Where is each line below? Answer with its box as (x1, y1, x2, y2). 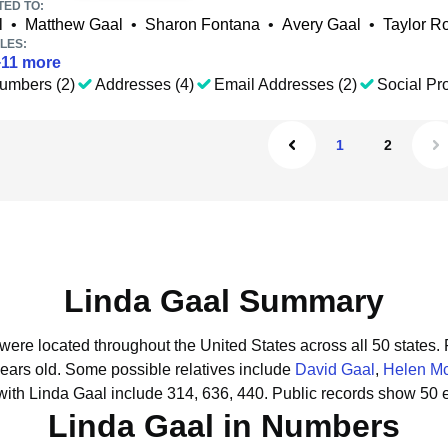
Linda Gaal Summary (64, 283, 384, 319)
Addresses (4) (95, 76, 194, 93)
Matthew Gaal (25, 16, 123, 33)
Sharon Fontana (145, 16, 260, 33)
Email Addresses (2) (214, 76, 357, 93)
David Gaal (295, 361, 375, 378)
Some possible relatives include (65, 361, 295, 378)
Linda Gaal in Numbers (48, 408, 400, 444)
